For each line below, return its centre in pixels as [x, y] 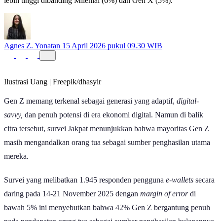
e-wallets [181, 189]
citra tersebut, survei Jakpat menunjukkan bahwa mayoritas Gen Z [107, 138]
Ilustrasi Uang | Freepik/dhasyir [53, 91]
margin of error [165, 203]
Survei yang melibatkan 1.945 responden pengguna [85, 189]
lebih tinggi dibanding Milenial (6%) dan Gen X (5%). [88, 9]
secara [205, 189]
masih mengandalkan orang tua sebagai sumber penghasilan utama [107, 151]
